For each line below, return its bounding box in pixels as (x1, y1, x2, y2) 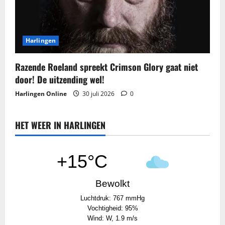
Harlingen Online (15, 89, 67, 98)
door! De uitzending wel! (15, 72, 104, 86)
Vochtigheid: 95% (87, 204, 138, 212)
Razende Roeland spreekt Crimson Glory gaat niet (15, 60, 198, 73)
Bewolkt (95, 178, 130, 189)
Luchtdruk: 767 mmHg (80, 194, 145, 202)
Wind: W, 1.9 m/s (87, 214, 138, 222)
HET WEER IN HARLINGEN (15, 118, 105, 132)
